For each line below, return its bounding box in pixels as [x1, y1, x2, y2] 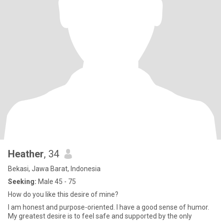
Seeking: [8, 178, 37, 185]
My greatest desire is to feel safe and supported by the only [8, 212, 192, 220]
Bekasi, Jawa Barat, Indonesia [8, 165, 101, 173]
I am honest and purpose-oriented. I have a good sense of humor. [8, 203, 209, 211]
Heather [8, 148, 44, 160]
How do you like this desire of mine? [8, 190, 118, 198]
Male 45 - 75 [37, 178, 76, 185]
